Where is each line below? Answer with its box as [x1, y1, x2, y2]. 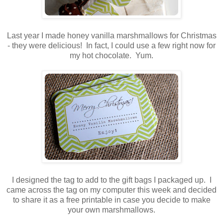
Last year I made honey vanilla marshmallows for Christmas [6, 31, 217, 40]
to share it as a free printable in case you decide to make [12, 196, 211, 205]
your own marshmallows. [68, 206, 155, 215]
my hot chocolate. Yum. [70, 51, 153, 60]
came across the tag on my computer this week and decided [6, 186, 217, 195]
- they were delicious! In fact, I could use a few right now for [7, 41, 216, 50]
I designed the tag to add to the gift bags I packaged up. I [11, 176, 212, 185]
